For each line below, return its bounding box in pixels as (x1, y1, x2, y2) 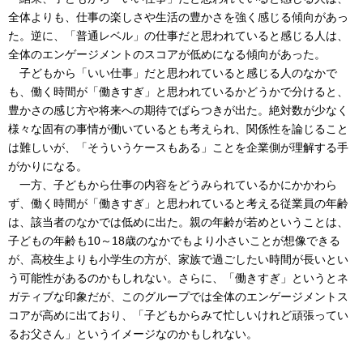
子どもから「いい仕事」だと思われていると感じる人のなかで (8, 66, 337, 79)
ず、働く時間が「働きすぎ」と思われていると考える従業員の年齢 (8, 197, 348, 210)
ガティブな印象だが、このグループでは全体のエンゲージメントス (8, 290, 348, 303)
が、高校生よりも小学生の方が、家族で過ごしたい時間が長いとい (8, 253, 348, 266)
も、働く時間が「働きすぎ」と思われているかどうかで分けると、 (8, 85, 348, 98)
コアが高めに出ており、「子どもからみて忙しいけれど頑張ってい (8, 309, 348, 322)
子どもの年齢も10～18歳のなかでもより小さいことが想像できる (8, 234, 340, 247)
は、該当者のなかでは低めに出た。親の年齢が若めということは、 (8, 216, 348, 228)
